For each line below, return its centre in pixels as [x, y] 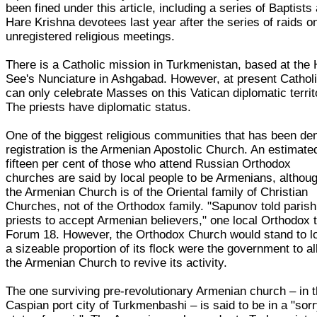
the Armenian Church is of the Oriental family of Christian [157, 192]
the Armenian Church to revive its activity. [117, 263]
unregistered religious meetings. [91, 36]
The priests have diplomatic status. [99, 107]
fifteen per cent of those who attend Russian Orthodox [149, 163]
